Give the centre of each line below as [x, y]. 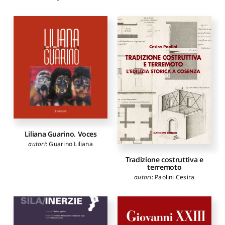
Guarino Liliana [71, 144]
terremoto [164, 167]
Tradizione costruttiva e [164, 160]
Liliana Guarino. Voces [61, 134]
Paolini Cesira [175, 177]
